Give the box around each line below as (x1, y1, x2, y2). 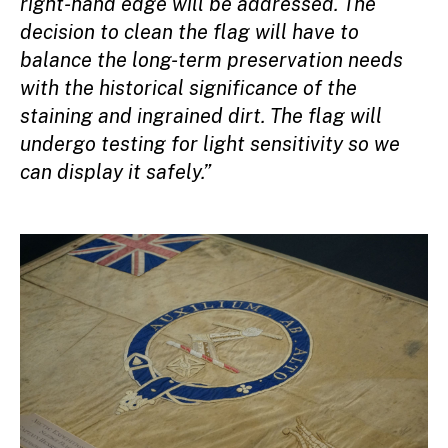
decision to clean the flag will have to (20, 19, 359, 44)
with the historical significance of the (20, 75, 357, 100)
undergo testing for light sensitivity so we (20, 131, 400, 156)
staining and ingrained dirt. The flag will (20, 103, 382, 128)
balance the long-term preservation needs (20, 47, 403, 72)
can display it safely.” (20, 159, 211, 184)
